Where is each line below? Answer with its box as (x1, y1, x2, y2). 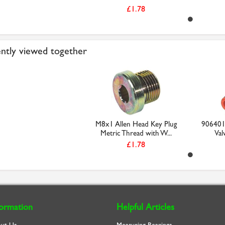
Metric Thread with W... (100, 129, 172, 138)
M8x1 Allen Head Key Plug (95, 120, 177, 129)
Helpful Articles (117, 202, 174, 212)
